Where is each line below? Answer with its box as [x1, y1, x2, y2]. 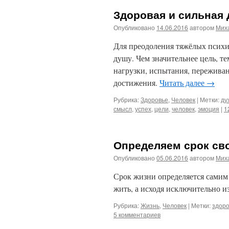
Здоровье [141, 95, 168, 104]
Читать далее [159, 77, 207, 88]
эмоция [198, 104, 219, 113]
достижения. [113, 77, 159, 88]
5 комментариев [113, 210, 161, 219]
